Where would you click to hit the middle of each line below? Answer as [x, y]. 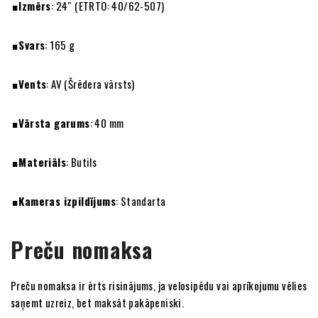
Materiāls [43, 162]
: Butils [82, 162]
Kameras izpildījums [67, 201]
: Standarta [141, 201]
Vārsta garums [54, 123]
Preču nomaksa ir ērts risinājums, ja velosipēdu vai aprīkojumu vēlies [159, 285]
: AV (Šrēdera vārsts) [91, 84]
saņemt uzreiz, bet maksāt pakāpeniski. [98, 302]
